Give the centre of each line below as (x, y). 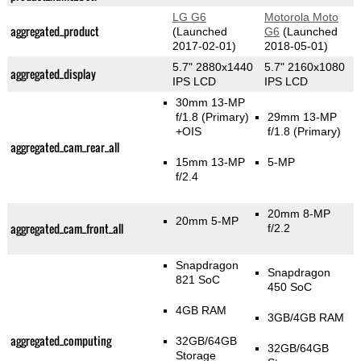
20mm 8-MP (299, 214)
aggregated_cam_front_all (66, 229)
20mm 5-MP (207, 221)
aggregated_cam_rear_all (64, 147)
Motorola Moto (301, 17)
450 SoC (290, 287)
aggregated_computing (60, 341)
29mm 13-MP (303, 117)
